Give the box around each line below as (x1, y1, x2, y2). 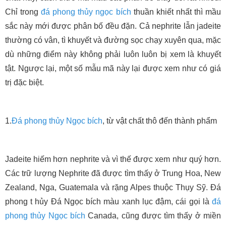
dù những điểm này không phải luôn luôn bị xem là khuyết (5, 49, 221, 59)
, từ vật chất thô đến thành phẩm (102, 116, 217, 125)
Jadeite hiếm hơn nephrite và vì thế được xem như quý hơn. (5, 154, 221, 163)
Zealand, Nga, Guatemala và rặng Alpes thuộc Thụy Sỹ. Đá (5, 183, 221, 192)
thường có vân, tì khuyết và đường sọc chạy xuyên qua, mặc (5, 35, 221, 44)
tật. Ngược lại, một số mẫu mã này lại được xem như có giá (5, 64, 221, 73)
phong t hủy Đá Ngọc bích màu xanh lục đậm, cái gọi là (5, 197, 212, 206)
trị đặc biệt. (5, 78, 44, 87)
